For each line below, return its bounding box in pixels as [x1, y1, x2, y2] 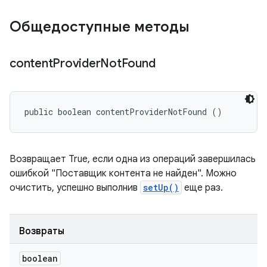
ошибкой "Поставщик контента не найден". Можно [10, 167, 237, 179]
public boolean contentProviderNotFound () [24, 106, 222, 117]
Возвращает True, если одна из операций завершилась [10, 153, 256, 165]
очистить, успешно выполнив [10, 182, 140, 194]
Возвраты [19, 225, 64, 237]
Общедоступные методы [10, 18, 193, 36]
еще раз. [182, 182, 223, 194]
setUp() [143, 182, 179, 193]
